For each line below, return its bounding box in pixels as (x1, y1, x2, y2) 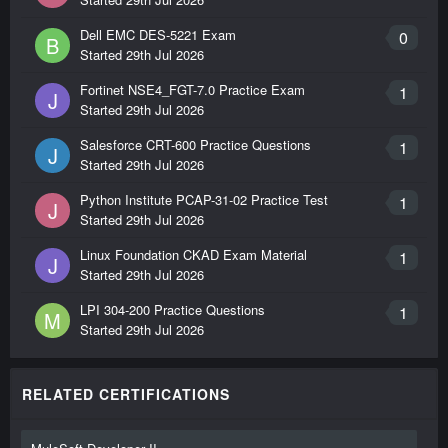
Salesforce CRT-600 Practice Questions (80, 135, 311, 155)
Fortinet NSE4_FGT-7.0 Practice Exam (80, 80, 305, 100)
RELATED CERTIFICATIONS (22, 384, 230, 405)
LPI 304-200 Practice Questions (80, 300, 265, 320)
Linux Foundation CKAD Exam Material (80, 245, 307, 265)
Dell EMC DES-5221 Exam (80, 25, 236, 45)
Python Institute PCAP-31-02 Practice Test (80, 190, 328, 210)
